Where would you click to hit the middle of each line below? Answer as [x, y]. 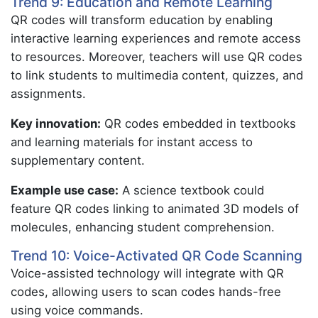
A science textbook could [191, 190]
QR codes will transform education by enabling [142, 20]
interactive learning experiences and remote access [156, 38]
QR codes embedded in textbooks [198, 124]
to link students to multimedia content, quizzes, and [157, 75]
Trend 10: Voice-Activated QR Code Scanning [157, 256]
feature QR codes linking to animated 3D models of [155, 209]
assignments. [48, 94]
